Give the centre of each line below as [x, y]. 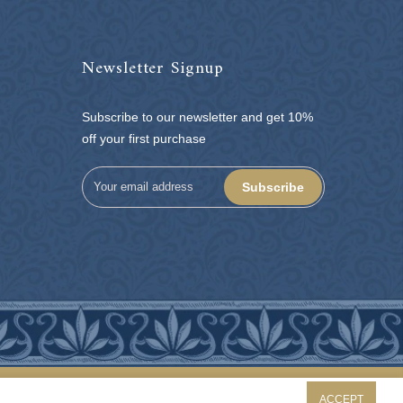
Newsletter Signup [153, 69]
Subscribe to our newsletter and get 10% [197, 117]
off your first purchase [144, 139]
